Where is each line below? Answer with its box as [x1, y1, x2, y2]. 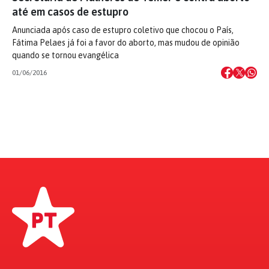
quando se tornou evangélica [12, 50, 119, 60]
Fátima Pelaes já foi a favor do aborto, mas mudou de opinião [12, 38, 240, 47]
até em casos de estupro [12, 5, 128, 18]
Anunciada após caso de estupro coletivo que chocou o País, [12, 25, 234, 35]
